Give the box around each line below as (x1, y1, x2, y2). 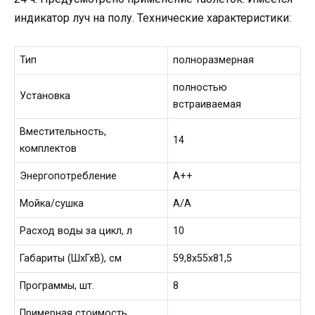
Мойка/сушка (20, 198, 84, 210)
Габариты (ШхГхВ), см (20, 252, 122, 265)
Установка (20, 90, 71, 103)
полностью (173, 82, 228, 94)
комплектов (20, 143, 77, 155)
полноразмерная (173, 54, 255, 67)
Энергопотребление (20, 170, 117, 183)
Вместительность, (20, 126, 107, 139)
